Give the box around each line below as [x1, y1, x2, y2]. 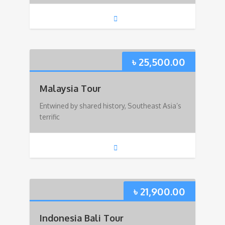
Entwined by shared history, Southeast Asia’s [40, 101, 181, 110]
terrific [40, 113, 60, 122]
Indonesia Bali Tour [40, 212, 124, 223]
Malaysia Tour [40, 83, 101, 94]
